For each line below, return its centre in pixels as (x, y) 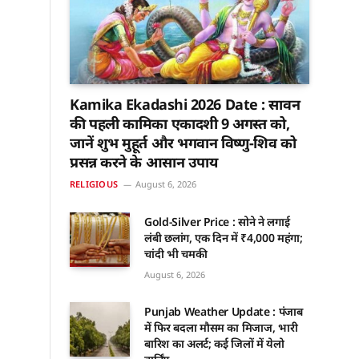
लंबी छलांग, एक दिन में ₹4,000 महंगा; (224, 238)
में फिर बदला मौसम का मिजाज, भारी (221, 328)
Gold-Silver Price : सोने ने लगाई (217, 222)
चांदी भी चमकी (176, 254)
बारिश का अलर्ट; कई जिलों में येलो (214, 344)
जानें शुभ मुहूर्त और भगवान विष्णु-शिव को (183, 143)
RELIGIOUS (94, 184)
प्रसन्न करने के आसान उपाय (144, 162)
